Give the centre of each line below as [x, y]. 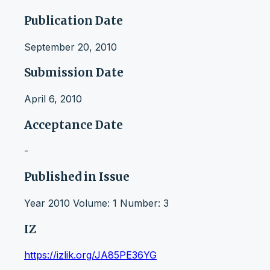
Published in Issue [77, 177]
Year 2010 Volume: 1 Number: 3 [96, 203]
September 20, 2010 [71, 47]
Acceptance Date [74, 125]
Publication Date [74, 20]
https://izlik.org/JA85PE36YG [90, 255]
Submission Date [74, 73]
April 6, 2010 [53, 99]
